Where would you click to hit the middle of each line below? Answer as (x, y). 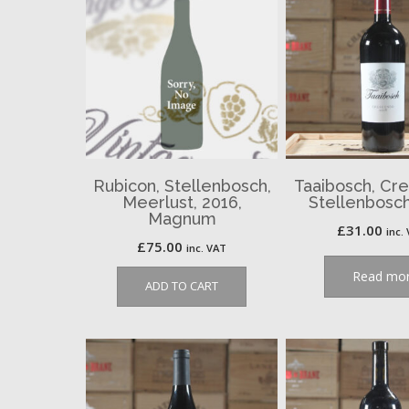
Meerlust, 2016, (182, 202)
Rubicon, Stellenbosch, (182, 185)
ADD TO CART (182, 285)
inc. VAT (207, 247)
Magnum (182, 218)
